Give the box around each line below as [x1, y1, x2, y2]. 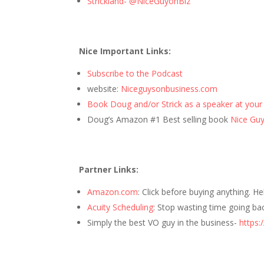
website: [87, 83, 121, 94]
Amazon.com [87, 186, 138, 197]
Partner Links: [79, 164, 139, 175]
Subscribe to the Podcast [87, 68, 183, 79]
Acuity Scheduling [87, 202, 154, 213]
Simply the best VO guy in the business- [87, 217, 240, 228]
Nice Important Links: [79, 45, 174, 57]
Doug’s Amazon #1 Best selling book [87, 114, 231, 125]
